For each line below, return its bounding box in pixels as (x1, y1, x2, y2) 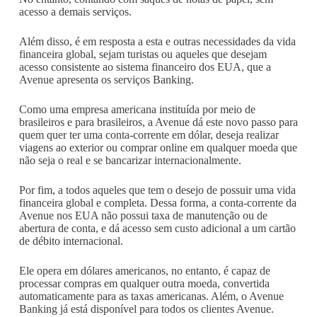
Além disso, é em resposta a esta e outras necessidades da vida (18, 35, 296, 47)
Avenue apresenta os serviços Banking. (18, 74, 194, 86)
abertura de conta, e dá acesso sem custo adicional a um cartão (18, 222, 296, 234)
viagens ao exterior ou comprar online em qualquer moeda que (18, 142, 297, 154)
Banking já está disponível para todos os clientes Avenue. (18, 303, 274, 315)
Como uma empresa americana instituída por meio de (18, 103, 255, 115)
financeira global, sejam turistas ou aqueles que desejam (18, 48, 267, 60)
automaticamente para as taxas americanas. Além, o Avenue (18, 290, 284, 302)
